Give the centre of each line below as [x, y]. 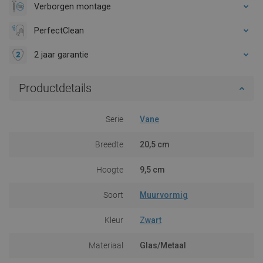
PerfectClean [59, 30]
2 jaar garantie [61, 54]
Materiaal [106, 245]
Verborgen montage [73, 6]
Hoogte [110, 169]
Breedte [109, 144]
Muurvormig [164, 195]
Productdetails [55, 88]
